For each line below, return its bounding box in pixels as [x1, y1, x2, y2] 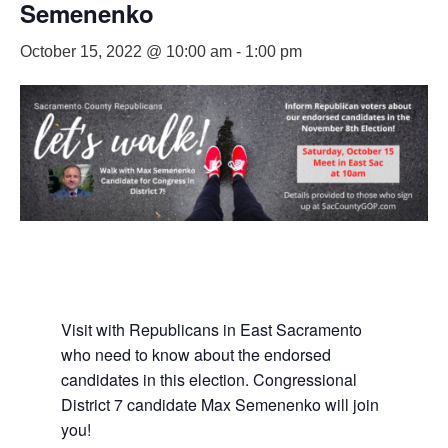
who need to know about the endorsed [60, 343, 331, 366]
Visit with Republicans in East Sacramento [60, 318, 362, 341]
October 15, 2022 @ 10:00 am [20, 43, 232, 60]
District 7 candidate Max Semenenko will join [60, 393, 379, 416]
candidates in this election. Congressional [60, 368, 357, 391]
